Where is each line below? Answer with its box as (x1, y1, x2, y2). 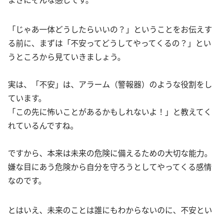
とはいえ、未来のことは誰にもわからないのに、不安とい (8, 203, 212, 216)
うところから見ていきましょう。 (8, 50, 125, 62)
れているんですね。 (8, 119, 78, 131)
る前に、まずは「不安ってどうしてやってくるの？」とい (8, 36, 211, 49)
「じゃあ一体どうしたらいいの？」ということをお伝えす (8, 23, 212, 35)
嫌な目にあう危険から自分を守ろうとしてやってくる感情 (8, 160, 212, 172)
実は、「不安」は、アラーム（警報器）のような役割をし (8, 78, 212, 90)
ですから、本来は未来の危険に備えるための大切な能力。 (8, 146, 212, 159)
